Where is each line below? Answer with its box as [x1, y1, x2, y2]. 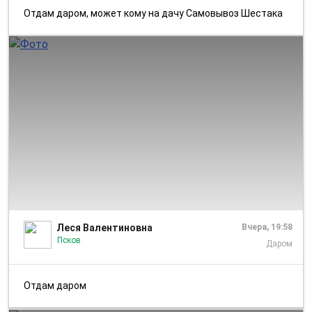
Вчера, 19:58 [242, 221, 292, 232]
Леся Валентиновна [56, 221, 153, 233]
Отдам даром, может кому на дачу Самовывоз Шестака [31, 7, 283, 19]
